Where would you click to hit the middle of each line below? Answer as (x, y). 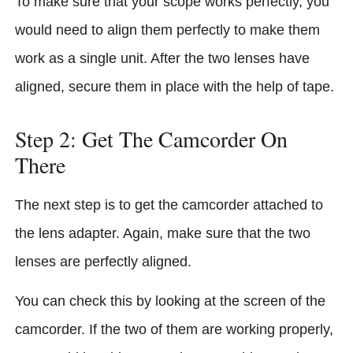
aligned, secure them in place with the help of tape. (175, 86)
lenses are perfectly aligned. (105, 261)
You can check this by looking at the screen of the (170, 301)
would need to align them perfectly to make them (167, 30)
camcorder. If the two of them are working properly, (174, 330)
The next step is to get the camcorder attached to (169, 204)
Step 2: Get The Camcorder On (151, 138)
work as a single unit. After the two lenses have (162, 58)
